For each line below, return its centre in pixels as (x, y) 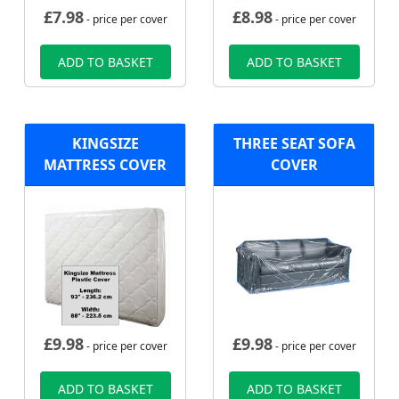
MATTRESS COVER (105, 165)
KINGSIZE (105, 144)
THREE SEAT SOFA (294, 144)
